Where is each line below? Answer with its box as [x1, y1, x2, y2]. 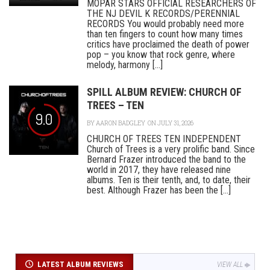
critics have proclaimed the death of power [87, 39, 250, 51]
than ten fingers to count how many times [87, 28, 243, 40]
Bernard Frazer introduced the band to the [87, 154, 246, 166]
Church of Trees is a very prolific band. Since [87, 143, 255, 155]
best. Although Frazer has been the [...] [87, 184, 231, 196]
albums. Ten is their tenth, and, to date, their [87, 174, 251, 186]
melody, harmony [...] [87, 59, 163, 71]
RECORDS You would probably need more [87, 18, 244, 30]
